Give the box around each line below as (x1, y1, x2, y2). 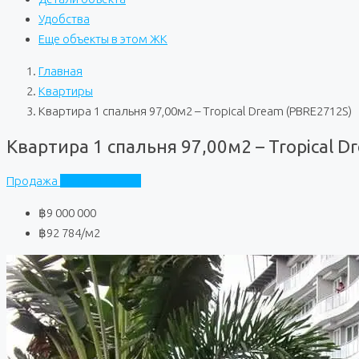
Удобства (38, 12, 90, 26)
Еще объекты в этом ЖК (38, 32, 167, 46)
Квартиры (38, 84, 93, 98)
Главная (38, 64, 83, 78)
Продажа (6, 174, 60, 188)
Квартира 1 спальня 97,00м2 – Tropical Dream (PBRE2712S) (38, 104, 352, 118)
